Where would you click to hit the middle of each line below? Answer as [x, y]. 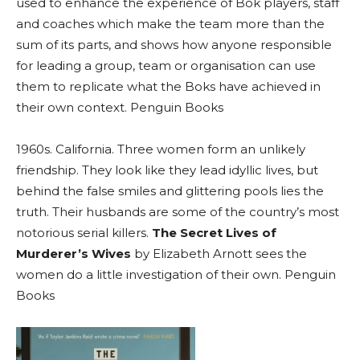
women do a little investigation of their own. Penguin [176, 275]
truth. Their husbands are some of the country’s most [178, 212]
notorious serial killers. [84, 233]
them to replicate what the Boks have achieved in [168, 87]
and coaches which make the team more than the [170, 24]
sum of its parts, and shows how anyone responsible [174, 45]
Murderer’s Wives [74, 254]
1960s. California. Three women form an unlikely [161, 149]
